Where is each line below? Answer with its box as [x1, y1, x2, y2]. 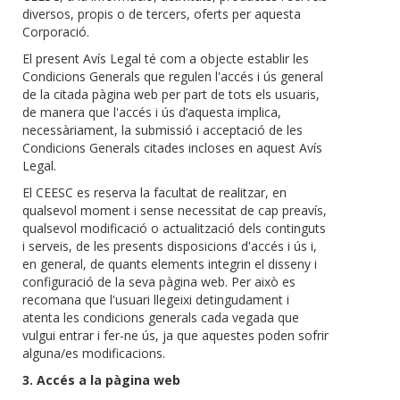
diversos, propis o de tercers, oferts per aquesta [22, 5, 301, 23]
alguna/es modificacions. [22, 345, 165, 362]
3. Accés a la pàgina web [22, 371, 180, 389]
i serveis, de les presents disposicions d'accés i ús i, [22, 237, 317, 255]
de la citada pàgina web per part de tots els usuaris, [22, 86, 320, 104]
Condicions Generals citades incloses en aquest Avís [22, 139, 322, 157]
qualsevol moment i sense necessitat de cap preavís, [22, 202, 327, 220]
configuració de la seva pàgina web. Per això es [22, 273, 296, 291]
